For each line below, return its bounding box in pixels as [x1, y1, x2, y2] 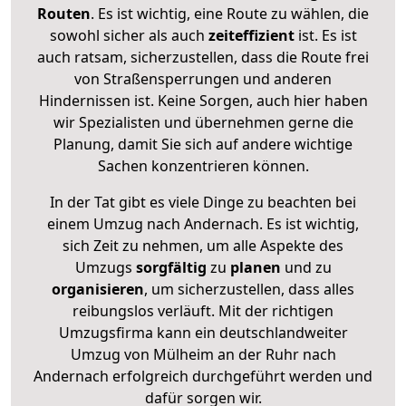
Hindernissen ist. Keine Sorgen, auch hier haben [38, 90, 368, 111]
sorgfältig [135, 256, 207, 277]
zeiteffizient [208, 24, 295, 45]
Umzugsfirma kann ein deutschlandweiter [58, 322, 348, 343]
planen [229, 256, 281, 277]
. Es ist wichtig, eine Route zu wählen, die [91, 3, 369, 24]
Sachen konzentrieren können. [97, 155, 309, 176]
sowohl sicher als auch [49, 24, 208, 45]
